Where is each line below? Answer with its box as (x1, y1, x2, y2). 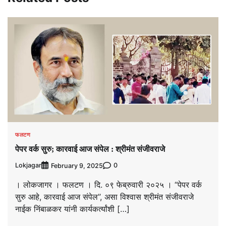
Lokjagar (15, 161, 41, 169)
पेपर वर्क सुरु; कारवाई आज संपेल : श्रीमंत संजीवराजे (15, 144, 165, 153)
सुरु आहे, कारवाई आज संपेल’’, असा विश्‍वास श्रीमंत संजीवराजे (15, 191, 194, 202)
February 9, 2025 (51, 161, 103, 169)
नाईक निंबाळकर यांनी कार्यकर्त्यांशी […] (15, 203, 130, 214)
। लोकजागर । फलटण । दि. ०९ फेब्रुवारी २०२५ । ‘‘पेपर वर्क (15, 179, 202, 190)
